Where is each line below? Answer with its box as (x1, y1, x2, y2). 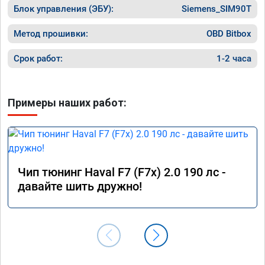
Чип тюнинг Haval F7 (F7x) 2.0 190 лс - (18, 164, 226, 179)
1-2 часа (216, 53, 251, 64)
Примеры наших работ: (8, 96, 127, 109)
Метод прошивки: (14, 28, 88, 39)
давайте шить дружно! (18, 179, 142, 193)
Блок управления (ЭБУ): (14, 3, 114, 14)
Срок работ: (14, 53, 63, 64)
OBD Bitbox (206, 28, 251, 39)
